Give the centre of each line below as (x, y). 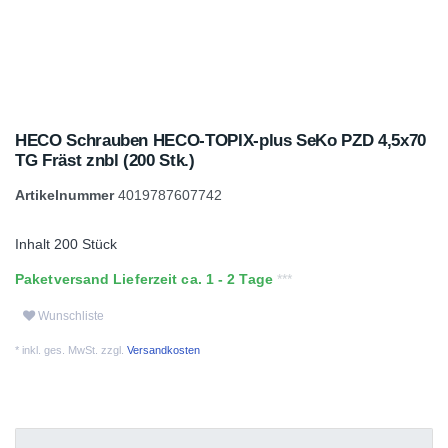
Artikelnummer (66, 195)
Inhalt (34, 244)
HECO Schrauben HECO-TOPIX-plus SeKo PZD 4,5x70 (220, 140)
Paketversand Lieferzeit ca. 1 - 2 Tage (146, 279)
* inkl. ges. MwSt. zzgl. (69, 350)
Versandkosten (162, 350)
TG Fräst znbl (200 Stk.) (105, 160)
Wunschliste (71, 315)
